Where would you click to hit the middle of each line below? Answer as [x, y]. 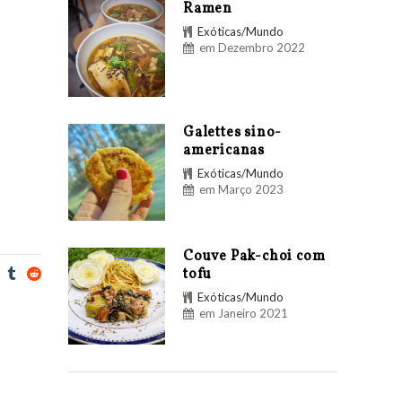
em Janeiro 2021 [244, 313]
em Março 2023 [241, 189]
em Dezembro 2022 [252, 47]
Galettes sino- [233, 132]
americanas [224, 150]
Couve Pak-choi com [254, 256]
